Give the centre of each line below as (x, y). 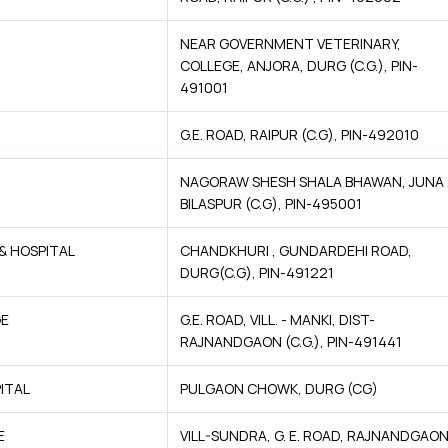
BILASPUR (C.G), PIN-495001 (271, 203)
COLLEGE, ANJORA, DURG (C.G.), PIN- (299, 65)
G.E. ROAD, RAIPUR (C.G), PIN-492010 (299, 134)
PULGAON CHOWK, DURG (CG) (279, 388)
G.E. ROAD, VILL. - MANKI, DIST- (277, 319)
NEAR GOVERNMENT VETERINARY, (290, 43)
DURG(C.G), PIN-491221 (257, 272)
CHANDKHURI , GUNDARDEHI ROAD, (296, 250)
